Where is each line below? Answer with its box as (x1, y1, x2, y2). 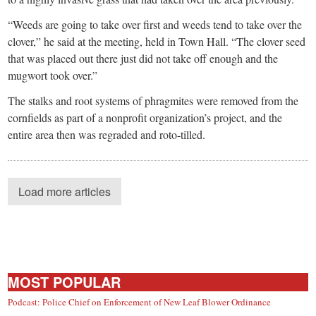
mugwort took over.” (8, 67, 98, 83)
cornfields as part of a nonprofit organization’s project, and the (8, 109, 283, 125)
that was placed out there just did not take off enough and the (8, 50, 279, 66)
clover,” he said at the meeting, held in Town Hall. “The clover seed (8, 33, 306, 49)
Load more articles (18, 183, 111, 200)
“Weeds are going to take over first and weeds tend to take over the (8, 16, 303, 32)
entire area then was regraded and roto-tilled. (8, 126, 206, 142)
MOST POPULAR (8, 271, 121, 292)
